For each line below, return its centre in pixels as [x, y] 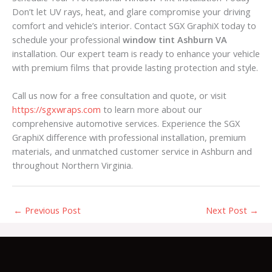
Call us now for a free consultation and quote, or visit [119, 96]
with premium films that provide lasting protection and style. [135, 67]
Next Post [228, 210]
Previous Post [52, 210]
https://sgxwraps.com [56, 110]
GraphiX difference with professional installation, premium [129, 138]
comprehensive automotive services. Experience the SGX [126, 124]
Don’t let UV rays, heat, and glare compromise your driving [131, 11]
